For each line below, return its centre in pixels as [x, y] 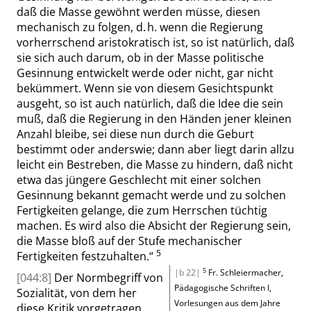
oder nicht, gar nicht [219, 73]
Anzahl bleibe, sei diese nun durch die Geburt [135, 134]
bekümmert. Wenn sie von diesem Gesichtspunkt [145, 88]
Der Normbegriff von [109, 278]
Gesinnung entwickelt [74, 73]
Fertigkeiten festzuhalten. [83, 256]
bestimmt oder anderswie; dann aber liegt [128, 149]
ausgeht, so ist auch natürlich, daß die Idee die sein [150, 103]
